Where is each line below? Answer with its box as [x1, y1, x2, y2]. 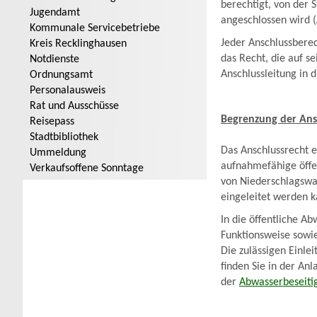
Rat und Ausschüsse [30, 100, 119, 112]
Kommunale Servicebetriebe [30, 23, 160, 34]
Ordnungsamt [30, 69, 93, 81]
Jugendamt [30, 7, 80, 18]
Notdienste [30, 54, 79, 65]
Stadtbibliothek [30, 132, 98, 143]
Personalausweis [30, 85, 105, 96]
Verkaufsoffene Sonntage [30, 163, 144, 174]
